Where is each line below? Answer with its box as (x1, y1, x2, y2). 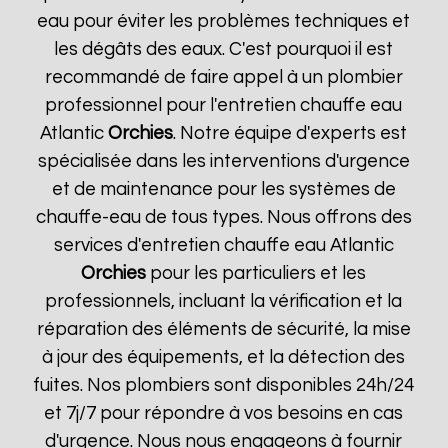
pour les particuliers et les (146, 264, 367, 283)
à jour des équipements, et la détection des (42, 348, 406, 367)
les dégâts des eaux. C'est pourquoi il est (54, 40, 394, 59)
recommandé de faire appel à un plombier (44, 68, 403, 87)
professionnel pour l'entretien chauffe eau (45, 96, 403, 115)
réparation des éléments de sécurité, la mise (36, 320, 411, 339)
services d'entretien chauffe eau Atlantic (53, 236, 394, 255)
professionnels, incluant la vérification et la (45, 292, 403, 311)
